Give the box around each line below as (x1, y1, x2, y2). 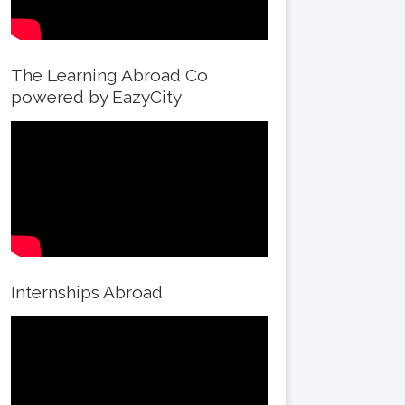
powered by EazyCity (11, 87, 182, 107)
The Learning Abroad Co (11, 65, 208, 85)
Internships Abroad (11, 282, 163, 302)
